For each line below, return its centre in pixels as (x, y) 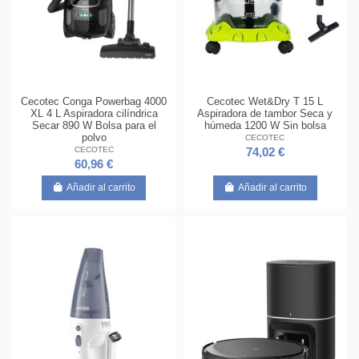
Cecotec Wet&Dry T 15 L (265, 101)
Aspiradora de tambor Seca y (265, 113)
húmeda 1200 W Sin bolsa (265, 125)
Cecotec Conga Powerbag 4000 (94, 101)
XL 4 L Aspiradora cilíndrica (94, 113)
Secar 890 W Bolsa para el (94, 125)
